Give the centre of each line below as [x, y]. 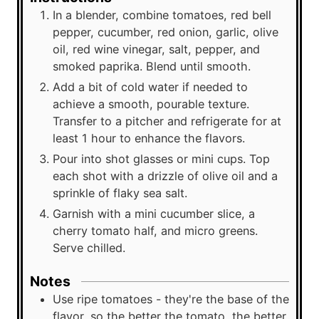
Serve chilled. [89, 247]
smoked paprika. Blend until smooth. [152, 66]
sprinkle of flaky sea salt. [120, 193]
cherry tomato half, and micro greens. [155, 230]
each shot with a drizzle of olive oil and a [165, 176]
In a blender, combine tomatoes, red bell [162, 15]
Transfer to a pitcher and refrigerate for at [167, 121]
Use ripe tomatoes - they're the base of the [171, 299]
